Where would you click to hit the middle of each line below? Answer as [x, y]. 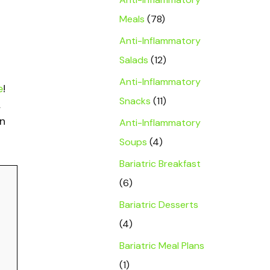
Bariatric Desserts [159, 205]
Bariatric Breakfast [160, 164]
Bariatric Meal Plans [162, 246]
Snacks [135, 101]
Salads [134, 60]
